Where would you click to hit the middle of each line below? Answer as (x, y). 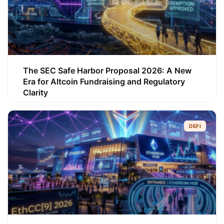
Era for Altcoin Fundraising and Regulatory (104, 81)
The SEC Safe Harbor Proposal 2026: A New (107, 70)
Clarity (35, 92)
